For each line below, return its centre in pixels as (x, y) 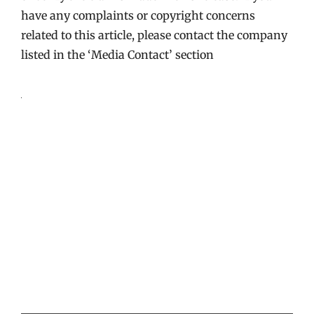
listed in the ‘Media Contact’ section (117, 55)
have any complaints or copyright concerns (138, 15)
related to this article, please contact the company (154, 35)
